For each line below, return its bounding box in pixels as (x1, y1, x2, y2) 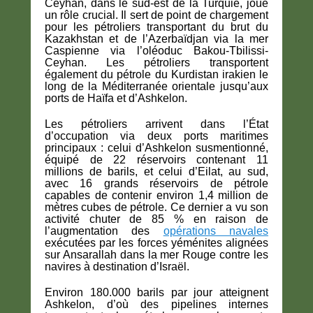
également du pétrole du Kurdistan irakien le (45, 68, 268, 81)
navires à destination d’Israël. (45, 261, 189, 273)
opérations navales (163, 225, 269, 238)
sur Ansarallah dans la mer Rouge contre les (45, 249, 268, 261)
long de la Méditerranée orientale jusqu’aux (45, 80, 268, 93)
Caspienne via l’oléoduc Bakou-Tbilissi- (45, 45, 268, 57)
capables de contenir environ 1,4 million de (45, 189, 268, 202)
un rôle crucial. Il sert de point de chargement (45, 9, 268, 22)
